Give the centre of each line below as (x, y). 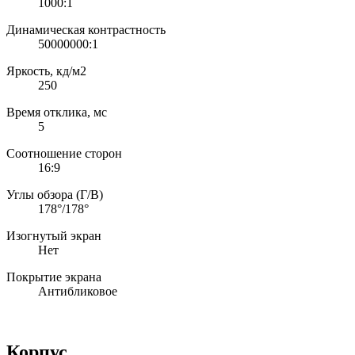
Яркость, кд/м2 (46, 71)
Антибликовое (78, 292)
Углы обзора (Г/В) (55, 195)
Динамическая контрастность (86, 30)
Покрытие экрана (54, 277)
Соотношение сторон (64, 154)
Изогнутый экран (54, 236)
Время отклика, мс (57, 113)
